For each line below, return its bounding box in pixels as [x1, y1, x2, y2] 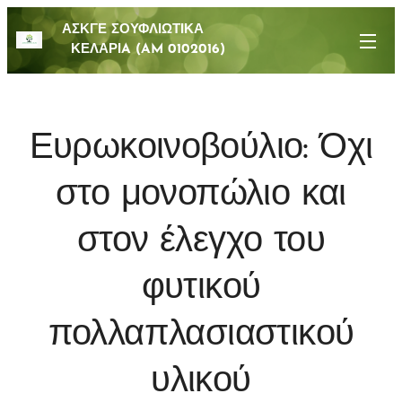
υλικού [151, 364, 251, 400]
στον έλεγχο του [77, 224, 325, 260]
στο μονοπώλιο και [56, 178, 346, 214]
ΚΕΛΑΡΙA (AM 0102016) [53, 43, 225, 57]
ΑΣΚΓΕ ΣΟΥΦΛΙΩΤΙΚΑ [53, 23, 271, 37]
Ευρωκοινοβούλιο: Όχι [29, 131, 373, 167]
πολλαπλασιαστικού [48, 318, 354, 354]
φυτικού [141, 271, 261, 307]
